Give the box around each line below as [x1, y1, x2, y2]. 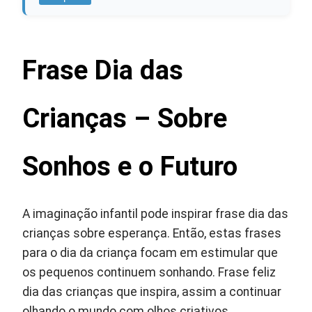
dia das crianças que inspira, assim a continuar [22, 284, 282, 299]
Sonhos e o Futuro [22, 150, 238, 182]
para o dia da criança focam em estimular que [22, 245, 279, 260]
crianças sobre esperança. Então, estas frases [22, 226, 282, 240]
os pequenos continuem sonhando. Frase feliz [22, 265, 276, 279]
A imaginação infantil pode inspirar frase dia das [22, 206, 289, 221]
